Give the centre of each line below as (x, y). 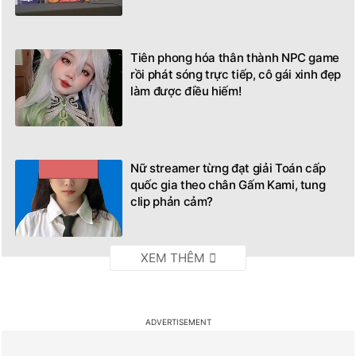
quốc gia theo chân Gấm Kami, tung (228, 184)
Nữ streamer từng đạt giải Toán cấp (228, 168)
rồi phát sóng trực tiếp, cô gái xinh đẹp (236, 74)
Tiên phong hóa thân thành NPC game (235, 57)
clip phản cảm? (172, 201)
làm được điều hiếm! (186, 91)
